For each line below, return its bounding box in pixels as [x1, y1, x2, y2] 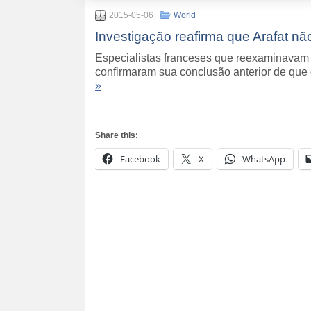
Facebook [120, 153, 160, 166]
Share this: [95, 131, 138, 141]
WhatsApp [242, 153, 285, 166]
